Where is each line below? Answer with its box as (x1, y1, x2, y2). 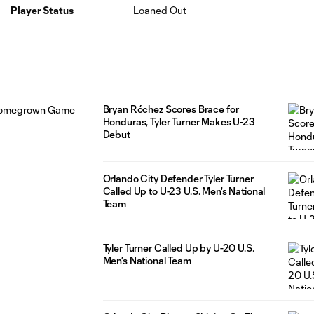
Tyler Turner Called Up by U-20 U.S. (102, 241, 254, 254)
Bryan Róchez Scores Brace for (102, 103, 239, 115)
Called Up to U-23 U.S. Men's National (102, 184, 266, 197)
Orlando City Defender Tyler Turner (102, 172, 254, 184)
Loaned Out (133, 4, 187, 16)
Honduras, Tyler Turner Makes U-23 (102, 116, 256, 128)
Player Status (10, 4, 74, 16)
